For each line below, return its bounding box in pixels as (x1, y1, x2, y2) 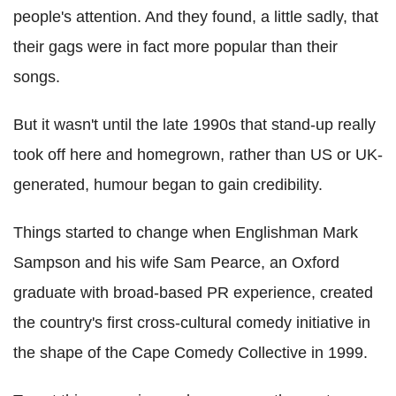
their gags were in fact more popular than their (13, 38, 338, 57)
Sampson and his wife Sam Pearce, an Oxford (13, 254, 339, 272)
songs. (13, 68, 60, 87)
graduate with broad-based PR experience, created (13, 284, 373, 302)
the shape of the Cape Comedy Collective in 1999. (13, 344, 368, 362)
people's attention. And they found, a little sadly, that (13, 8, 378, 27)
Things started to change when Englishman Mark (13, 224, 358, 242)
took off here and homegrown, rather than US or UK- (13, 146, 383, 164)
